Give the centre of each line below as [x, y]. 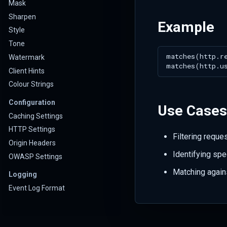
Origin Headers [32, 143]
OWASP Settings [35, 156]
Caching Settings [36, 116]
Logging [23, 175]
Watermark [27, 57]
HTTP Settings [32, 129]
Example [186, 27]
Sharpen [22, 16]
